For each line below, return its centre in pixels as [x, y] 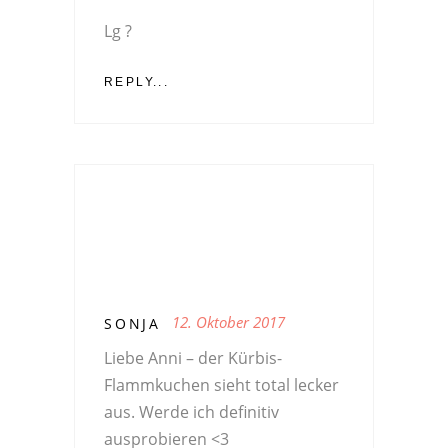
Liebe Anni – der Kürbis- [193, 357]
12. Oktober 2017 [228, 321]
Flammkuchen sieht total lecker [221, 384]
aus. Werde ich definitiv [191, 411]
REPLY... [137, 81]
